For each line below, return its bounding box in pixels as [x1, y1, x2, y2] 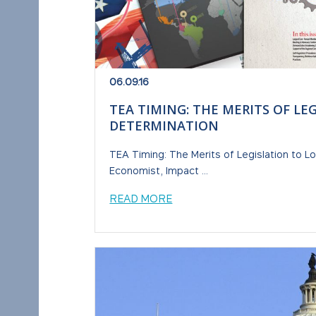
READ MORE [109, 192, 173, 205]
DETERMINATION [109, 116, 219, 134]
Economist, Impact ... [109, 164, 209, 176]
